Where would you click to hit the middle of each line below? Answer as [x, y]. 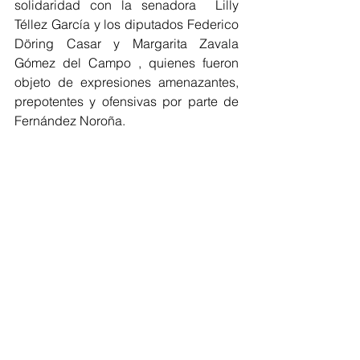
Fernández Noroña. [70, 121]
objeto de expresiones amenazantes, [127, 82]
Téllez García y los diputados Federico [127, 24]
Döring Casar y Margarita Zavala [127, 43]
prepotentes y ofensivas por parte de [127, 101]
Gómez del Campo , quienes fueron [127, 63]
